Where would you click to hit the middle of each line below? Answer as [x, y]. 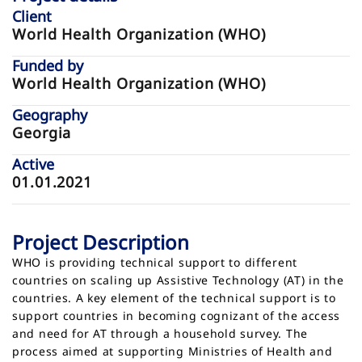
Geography [50, 115]
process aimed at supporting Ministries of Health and [173, 351]
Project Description [101, 242]
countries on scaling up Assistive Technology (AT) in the [178, 280]
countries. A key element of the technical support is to [174, 298]
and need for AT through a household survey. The [160, 334]
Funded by [48, 66]
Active [33, 164]
